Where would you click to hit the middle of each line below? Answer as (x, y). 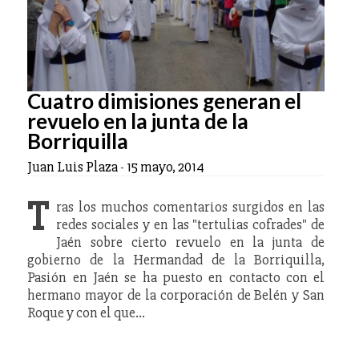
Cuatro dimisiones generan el (165, 101)
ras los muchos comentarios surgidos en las (191, 207)
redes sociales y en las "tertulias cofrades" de (191, 225)
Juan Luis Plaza (73, 167)
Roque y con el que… (87, 313)
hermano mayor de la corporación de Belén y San (176, 295)
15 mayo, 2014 (166, 167)
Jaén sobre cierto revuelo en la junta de (191, 242)
